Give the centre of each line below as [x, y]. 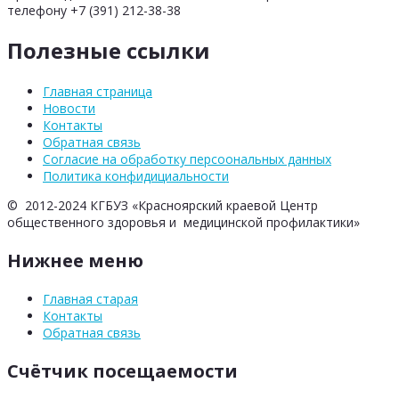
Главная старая [90, 299]
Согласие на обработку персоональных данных [187, 159]
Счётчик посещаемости [122, 371]
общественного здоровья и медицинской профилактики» [183, 223]
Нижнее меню [75, 261]
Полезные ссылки [109, 51]
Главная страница [98, 92]
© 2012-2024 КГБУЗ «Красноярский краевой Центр [163, 206]
